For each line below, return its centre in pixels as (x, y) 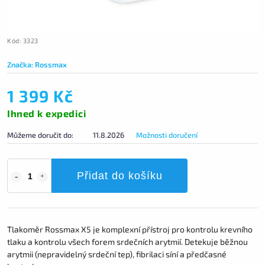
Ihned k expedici (47, 113)
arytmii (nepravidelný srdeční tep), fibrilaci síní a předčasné (117, 254)
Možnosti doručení (167, 135)
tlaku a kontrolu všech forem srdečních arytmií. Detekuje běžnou (127, 242)
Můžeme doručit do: (40, 135)
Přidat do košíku (119, 176)
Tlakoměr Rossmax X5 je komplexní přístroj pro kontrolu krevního (130, 229)
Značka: (21, 64)
